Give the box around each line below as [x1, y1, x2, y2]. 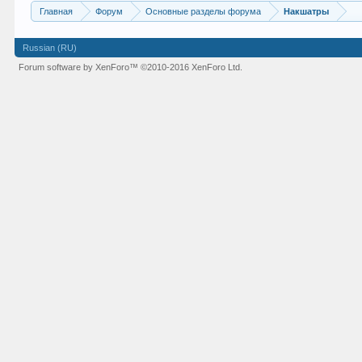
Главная [40, 6, 74, 16]
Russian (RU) [23, 43, 78, 53]
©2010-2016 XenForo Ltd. [141, 62, 243, 72]
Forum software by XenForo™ [19, 62, 141, 72]
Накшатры [284, 6, 330, 16]
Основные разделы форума [145, 6, 262, 16]
